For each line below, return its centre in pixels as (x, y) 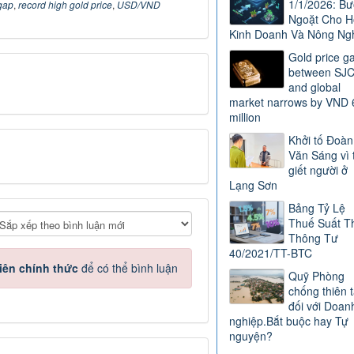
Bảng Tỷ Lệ (316, 208)
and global (314, 87)
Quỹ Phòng (316, 276)
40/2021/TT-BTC (270, 253)
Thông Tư (313, 238)
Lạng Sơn (253, 185)
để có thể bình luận (128, 268)
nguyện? (250, 336)
